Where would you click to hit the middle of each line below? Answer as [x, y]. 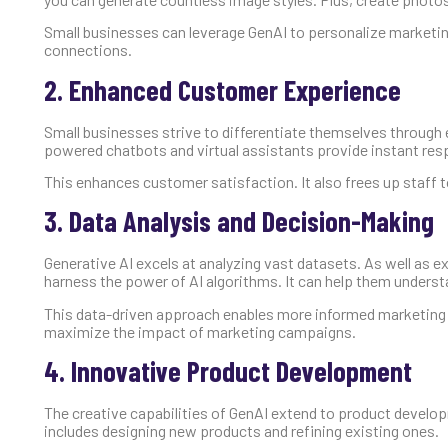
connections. [88, 50]
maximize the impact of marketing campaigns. [200, 331]
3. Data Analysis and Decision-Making [239, 221]
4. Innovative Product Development [228, 371]
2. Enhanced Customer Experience [222, 89]
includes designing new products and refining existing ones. [241, 431]
